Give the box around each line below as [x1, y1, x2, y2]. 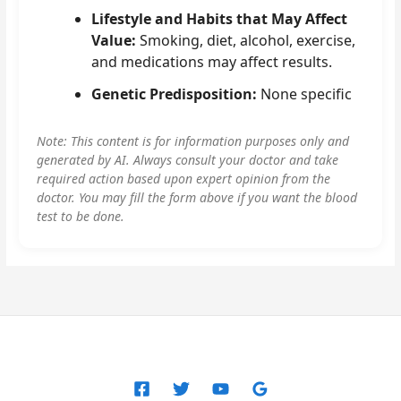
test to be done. [37, 207, 125, 225]
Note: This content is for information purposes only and [37, 132, 350, 149]
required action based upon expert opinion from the [37, 169, 331, 187]
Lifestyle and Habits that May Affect [91, 8, 348, 29]
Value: [91, 30, 137, 50]
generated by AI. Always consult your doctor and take [37, 150, 339, 168]
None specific [257, 83, 353, 104]
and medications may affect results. [91, 51, 333, 72]
